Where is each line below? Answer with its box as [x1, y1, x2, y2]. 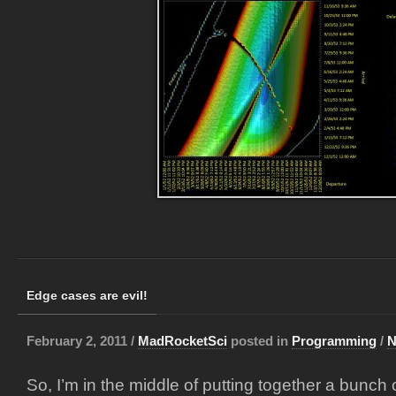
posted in [227, 333, 292, 348]
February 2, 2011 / [27, 333, 138, 348]
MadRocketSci [138, 333, 227, 348]
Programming [292, 333, 377, 348]
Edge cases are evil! [27, 288, 148, 302]
